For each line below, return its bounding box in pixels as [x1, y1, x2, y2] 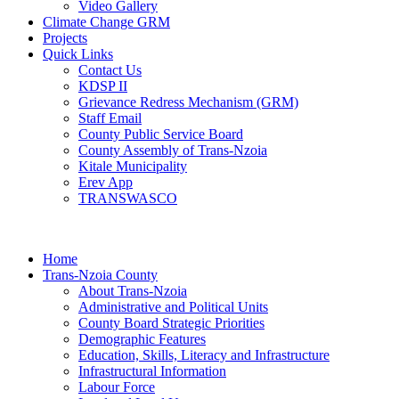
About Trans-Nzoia [78, 282, 187, 298]
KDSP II [78, 77, 127, 94]
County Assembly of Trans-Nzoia [78, 142, 267, 158]
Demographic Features [78, 330, 206, 346]
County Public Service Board [78, 126, 243, 142]
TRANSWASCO [78, 190, 177, 206]
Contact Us [78, 61, 142, 77]
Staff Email [78, 110, 142, 126]
